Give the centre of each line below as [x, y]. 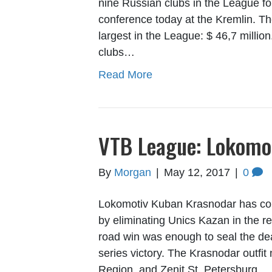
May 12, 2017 [197, 173]
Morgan [133, 173]
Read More [125, 75]
